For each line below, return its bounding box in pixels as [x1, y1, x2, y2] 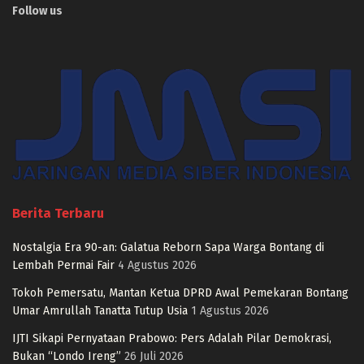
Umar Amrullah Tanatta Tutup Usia [12, 303, 188, 318]
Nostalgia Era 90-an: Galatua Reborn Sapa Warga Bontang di [12, 240, 324, 254]
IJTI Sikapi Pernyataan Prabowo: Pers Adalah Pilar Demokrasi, [12, 331, 331, 345]
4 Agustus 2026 [118, 258, 197, 272]
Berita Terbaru [12, 205, 104, 221]
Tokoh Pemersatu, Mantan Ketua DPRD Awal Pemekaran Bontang [12, 285, 349, 300]
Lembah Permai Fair [12, 258, 115, 272]
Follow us [12, 3, 63, 18]
